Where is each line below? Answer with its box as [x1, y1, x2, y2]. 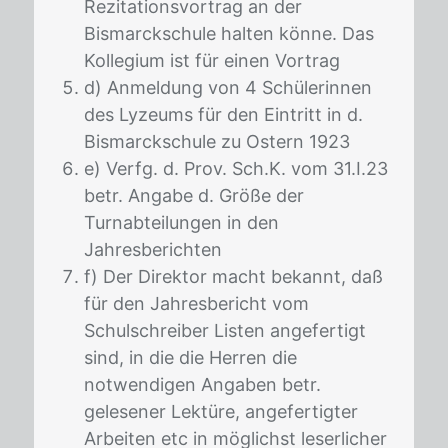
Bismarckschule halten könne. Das [84, 22, 374, 44]
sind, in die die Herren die [84, 346, 297, 368]
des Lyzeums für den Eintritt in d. [84, 103, 363, 125]
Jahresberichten [84, 238, 222, 260]
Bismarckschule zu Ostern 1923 [84, 130, 350, 152]
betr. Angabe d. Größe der [84, 184, 304, 206]
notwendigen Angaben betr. [84, 373, 321, 395]
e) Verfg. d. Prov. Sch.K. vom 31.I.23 [84, 157, 388, 179]
